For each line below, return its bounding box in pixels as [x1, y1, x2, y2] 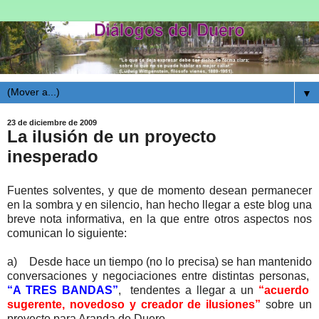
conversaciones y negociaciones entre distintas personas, [7, 270, 312, 283]
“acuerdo [258, 284, 313, 297]
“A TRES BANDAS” [7, 284, 118, 297]
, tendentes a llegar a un [117, 284, 259, 297]
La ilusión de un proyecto [7, 127, 216, 147]
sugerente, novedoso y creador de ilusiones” [7, 298, 261, 311]
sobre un [261, 298, 313, 311]
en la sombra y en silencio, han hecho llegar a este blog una [7, 199, 312, 211]
